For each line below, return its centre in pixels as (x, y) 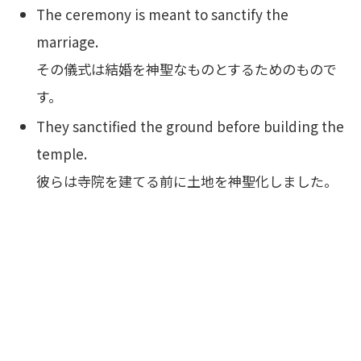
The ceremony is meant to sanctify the (163, 14)
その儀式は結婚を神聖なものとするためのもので (187, 68)
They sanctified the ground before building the (191, 127)
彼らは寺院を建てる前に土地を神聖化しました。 (187, 181)
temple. (62, 154)
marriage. (68, 41)
